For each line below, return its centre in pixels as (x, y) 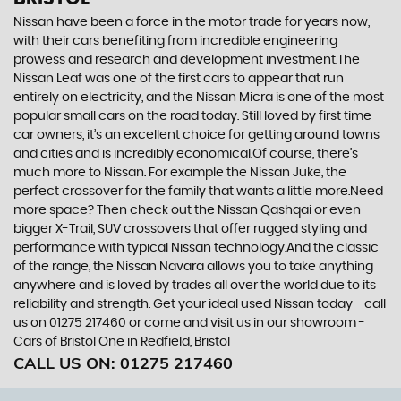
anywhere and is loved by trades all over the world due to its (195, 285)
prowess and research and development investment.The (187, 60)
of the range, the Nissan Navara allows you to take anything (193, 266)
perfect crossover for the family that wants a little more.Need (198, 191)
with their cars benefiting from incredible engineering (175, 41)
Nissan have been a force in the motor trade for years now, (192, 22)
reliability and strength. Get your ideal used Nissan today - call (200, 304)
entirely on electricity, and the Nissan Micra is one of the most (199, 97)
